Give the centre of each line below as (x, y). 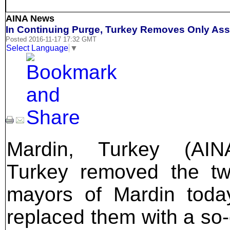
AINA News (30, 19)
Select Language (37, 48)
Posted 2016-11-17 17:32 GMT (51, 40)
